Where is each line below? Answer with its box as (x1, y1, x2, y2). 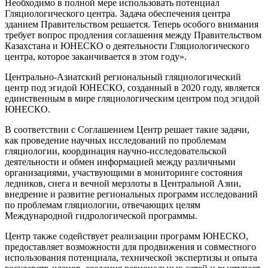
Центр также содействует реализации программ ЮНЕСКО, (5, 231, 248, 242)
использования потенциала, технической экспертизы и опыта (5, 252, 257, 263)
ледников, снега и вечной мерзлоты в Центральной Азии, (5, 178, 241, 189)
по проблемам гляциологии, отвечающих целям (5, 200, 200, 211)
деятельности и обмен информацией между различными (5, 157, 236, 167)
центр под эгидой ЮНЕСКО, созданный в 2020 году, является (5, 83, 260, 93)
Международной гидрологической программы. (5, 211, 197, 221)
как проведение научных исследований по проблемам (5, 135, 226, 146)
